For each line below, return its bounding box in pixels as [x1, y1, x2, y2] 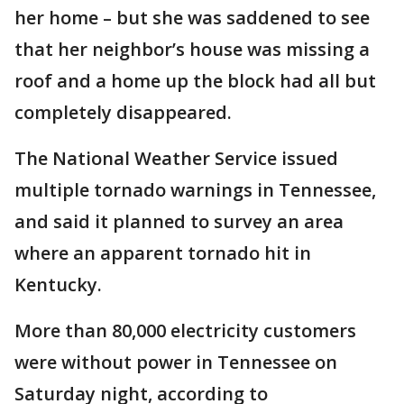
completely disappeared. [14, 99, 232, 124]
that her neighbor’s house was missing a [14, 36, 370, 61]
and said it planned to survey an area [14, 208, 344, 234]
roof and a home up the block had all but [14, 68, 376, 93]
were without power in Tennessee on [14, 349, 337, 374]
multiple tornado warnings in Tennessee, [14, 177, 376, 202]
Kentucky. [14, 271, 102, 297]
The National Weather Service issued [14, 145, 338, 170]
